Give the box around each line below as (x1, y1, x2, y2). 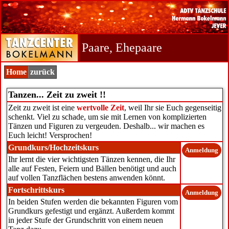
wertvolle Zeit (76, 103, 124, 112)
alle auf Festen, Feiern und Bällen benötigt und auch (8, 164, 176, 173)
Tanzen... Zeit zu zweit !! (8, 89, 106, 100)
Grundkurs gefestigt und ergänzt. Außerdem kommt (8, 207, 174, 215)
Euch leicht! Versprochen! (8, 131, 92, 140)
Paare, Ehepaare (79, 41, 162, 54)
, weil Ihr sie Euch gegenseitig (124, 103, 221, 112)
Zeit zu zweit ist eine (8, 103, 75, 112)
